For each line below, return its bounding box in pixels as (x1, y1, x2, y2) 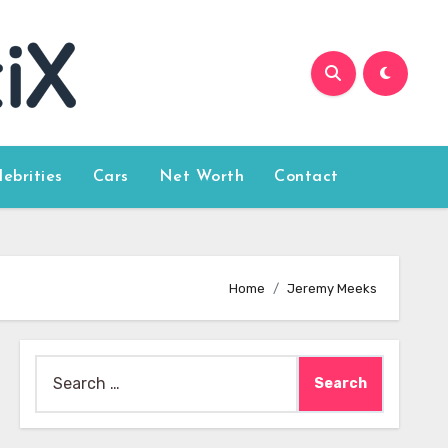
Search (33, 358, 87, 377)
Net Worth (158, 169, 245, 185)
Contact (274, 169, 339, 185)
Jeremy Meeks (287, 280, 377, 296)
